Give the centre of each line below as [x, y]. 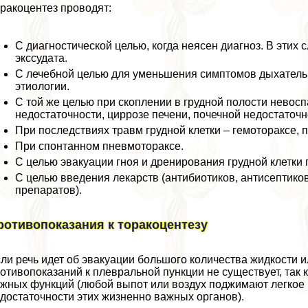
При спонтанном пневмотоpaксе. [100, 146]
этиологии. [43, 86]
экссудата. [42, 58]
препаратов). [49, 190]
